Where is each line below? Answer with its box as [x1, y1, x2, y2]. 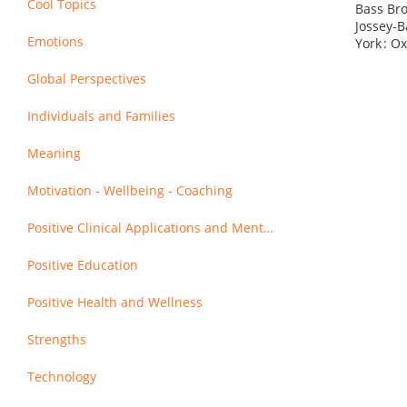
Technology [27, 368, 96, 385]
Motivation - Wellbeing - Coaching [27, 182, 233, 199]
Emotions [27, 33, 84, 50]
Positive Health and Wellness [27, 293, 203, 311]
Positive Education [27, 256, 138, 273]
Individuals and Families [27, 107, 175, 124]
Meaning [27, 144, 81, 162]
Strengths [27, 331, 86, 348]
